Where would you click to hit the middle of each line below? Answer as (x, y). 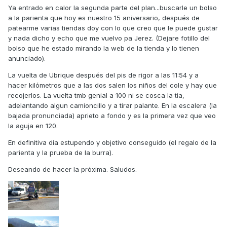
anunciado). (27, 59)
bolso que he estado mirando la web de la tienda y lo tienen (104, 48)
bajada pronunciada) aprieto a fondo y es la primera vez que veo (112, 116)
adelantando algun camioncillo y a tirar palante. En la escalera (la (112, 106)
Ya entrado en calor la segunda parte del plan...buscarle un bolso (112, 8)
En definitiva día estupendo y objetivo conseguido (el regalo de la (112, 143)
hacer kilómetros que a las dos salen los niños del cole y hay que (112, 85)
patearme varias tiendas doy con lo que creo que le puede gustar (113, 28)
